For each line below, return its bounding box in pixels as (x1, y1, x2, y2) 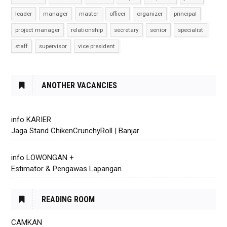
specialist (178, 26, 204, 33)
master (79, 10, 99, 17)
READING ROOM (42, 194, 95, 204)
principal (174, 10, 197, 17)
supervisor (39, 43, 67, 50)
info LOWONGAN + (11, 153, 74, 162)
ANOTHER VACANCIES (42, 80, 118, 90)
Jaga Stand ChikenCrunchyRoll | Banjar (11, 126, 140, 135)
